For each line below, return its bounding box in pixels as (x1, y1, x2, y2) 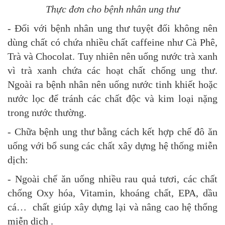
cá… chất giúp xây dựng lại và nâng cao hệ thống (8, 201, 217, 212)
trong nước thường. (8, 106, 86, 118)
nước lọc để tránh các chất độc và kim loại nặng (8, 92, 217, 104)
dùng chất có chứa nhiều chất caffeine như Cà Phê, (8, 36, 217, 48)
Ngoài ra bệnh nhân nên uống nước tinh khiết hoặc (8, 78, 217, 90)
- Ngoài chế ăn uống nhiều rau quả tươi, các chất (8, 173, 217, 184)
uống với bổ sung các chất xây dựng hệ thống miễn (8, 140, 217, 151)
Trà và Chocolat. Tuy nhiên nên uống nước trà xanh (8, 50, 217, 62)
